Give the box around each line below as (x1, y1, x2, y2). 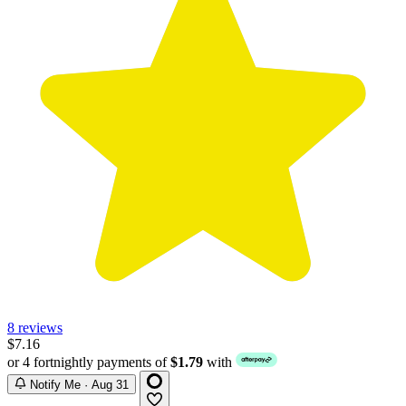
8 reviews (7, 320, 63, 336)
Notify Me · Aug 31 (84, 378, 130, 392)
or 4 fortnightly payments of (7, 354, 170, 371)
